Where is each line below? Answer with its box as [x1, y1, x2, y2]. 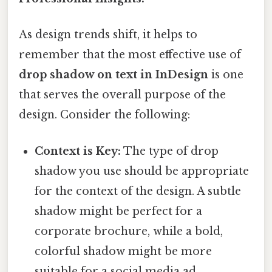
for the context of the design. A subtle [35, 184, 242, 198]
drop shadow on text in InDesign [19, 68, 208, 82]
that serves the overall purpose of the [19, 88, 226, 102]
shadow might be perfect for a [35, 204, 203, 218]
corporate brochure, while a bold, [35, 224, 223, 238]
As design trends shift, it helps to [19, 28, 197, 42]
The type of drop [121, 144, 219, 158]
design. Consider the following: [19, 108, 190, 122]
